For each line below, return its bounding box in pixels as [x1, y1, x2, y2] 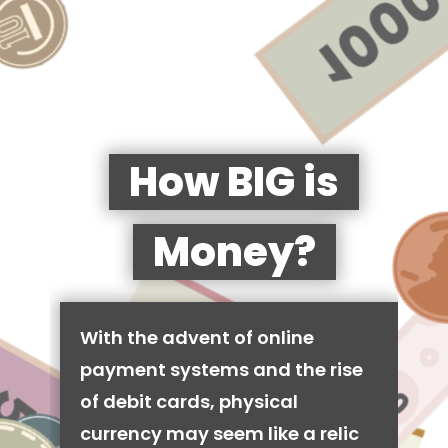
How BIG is [129, 154, 339, 210]
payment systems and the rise [80, 357, 363, 382]
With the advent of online [80, 325, 314, 350]
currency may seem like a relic [80, 421, 359, 446]
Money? [152, 224, 316, 280]
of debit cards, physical [80, 389, 298, 414]
